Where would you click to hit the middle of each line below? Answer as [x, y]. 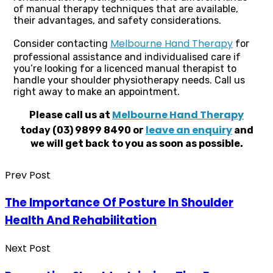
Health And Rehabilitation [81, 221]
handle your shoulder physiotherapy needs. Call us [129, 80]
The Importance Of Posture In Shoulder [119, 203]
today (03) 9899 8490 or [83, 130]
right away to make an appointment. [97, 91]
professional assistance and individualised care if [127, 57]
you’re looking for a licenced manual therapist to [125, 68]
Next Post [28, 249]
